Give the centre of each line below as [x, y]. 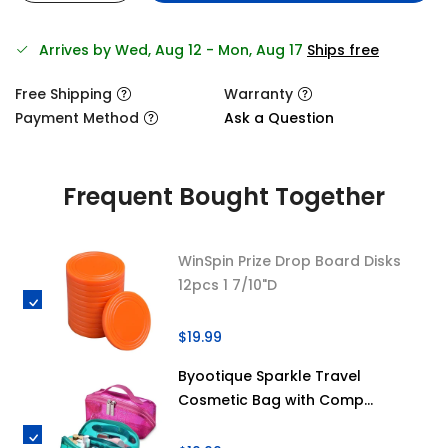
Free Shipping [63, 94]
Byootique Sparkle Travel [269, 376]
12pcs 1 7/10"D [227, 285]
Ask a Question [279, 118]
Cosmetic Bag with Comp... [275, 400]
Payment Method [77, 118]
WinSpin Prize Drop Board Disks [289, 261]
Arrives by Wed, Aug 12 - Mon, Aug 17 [173, 50]
